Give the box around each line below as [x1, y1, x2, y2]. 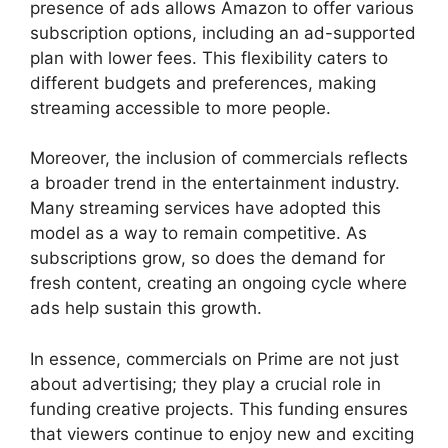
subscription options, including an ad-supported [30, 22, 416, 43]
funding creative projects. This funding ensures [30, 398, 408, 419]
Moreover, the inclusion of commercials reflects [30, 148, 408, 168]
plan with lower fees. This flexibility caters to [30, 47, 388, 68]
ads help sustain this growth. [30, 298, 262, 318]
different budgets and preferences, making [30, 72, 376, 93]
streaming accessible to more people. [30, 97, 331, 118]
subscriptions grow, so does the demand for [30, 248, 385, 268]
